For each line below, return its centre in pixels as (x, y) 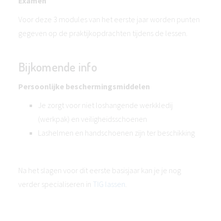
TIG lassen (109, 184)
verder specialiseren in (55, 184)
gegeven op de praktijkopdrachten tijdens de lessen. (103, 33)
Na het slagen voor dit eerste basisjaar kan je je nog (100, 170)
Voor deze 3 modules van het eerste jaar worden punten (109, 19)
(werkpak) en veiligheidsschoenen (92, 119)
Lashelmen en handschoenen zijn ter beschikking (116, 133)
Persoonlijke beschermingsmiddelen (84, 86)
